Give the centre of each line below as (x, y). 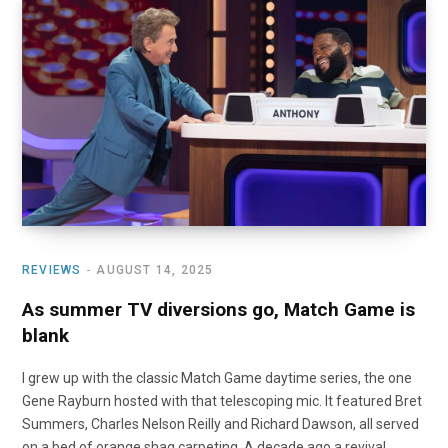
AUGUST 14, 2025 (155, 269)
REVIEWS (52, 269)
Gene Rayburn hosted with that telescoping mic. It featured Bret (222, 400)
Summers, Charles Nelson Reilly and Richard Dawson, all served (220, 423)
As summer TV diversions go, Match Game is (218, 309)
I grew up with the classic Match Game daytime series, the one (217, 377)
